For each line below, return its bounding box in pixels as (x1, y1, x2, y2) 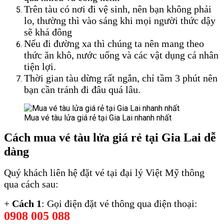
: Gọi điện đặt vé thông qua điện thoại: (41, 198, 197, 209)
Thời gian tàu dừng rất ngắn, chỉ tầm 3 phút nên (24, 72, 217, 83)
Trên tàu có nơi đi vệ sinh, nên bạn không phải (24, 3, 211, 14)
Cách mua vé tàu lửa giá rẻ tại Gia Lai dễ (4, 131, 216, 144)
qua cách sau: (4, 178, 58, 190)
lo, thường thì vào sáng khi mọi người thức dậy (24, 14, 215, 26)
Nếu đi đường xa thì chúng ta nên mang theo (24, 37, 204, 49)
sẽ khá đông (24, 26, 74, 37)
